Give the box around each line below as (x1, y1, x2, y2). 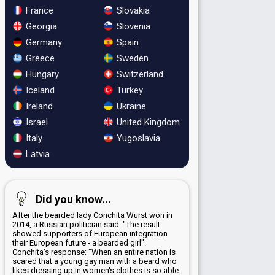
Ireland (23, 100, 53, 112)
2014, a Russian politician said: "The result (12, 219, 160, 229)
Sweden (114, 52, 149, 64)
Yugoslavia (114, 132, 160, 144)
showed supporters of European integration (12, 228, 168, 238)
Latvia (23, 148, 50, 160)
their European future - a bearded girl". (12, 238, 146, 247)
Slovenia (114, 20, 150, 32)
